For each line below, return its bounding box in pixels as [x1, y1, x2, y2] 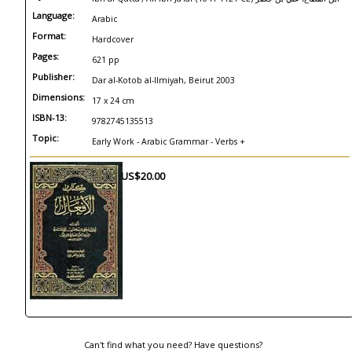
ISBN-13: [32, 112, 67, 123]
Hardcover [92, 34, 134, 45]
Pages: [32, 50, 59, 62]
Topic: [32, 132, 59, 144]
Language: [32, 9, 75, 21]
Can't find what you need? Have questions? [84, 339, 263, 350]
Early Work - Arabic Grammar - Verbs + [92, 136, 245, 147]
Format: [32, 30, 66, 42]
